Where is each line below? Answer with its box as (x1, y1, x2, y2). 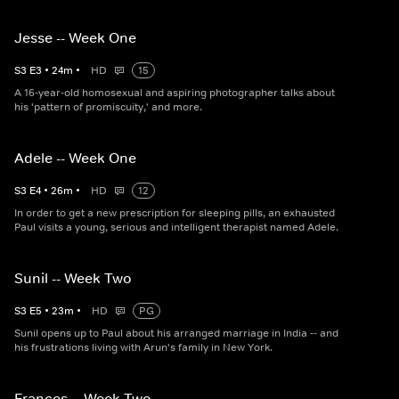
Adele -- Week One (14, 149, 136, 167)
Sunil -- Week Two (14, 269, 132, 288)
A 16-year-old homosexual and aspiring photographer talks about (14, 85, 335, 101)
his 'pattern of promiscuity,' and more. (14, 100, 202, 115)
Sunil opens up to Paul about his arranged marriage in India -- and (14, 326, 338, 341)
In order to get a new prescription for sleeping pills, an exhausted (14, 206, 335, 221)
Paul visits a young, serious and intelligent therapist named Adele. (14, 220, 338, 235)
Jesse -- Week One (14, 28, 136, 47)
